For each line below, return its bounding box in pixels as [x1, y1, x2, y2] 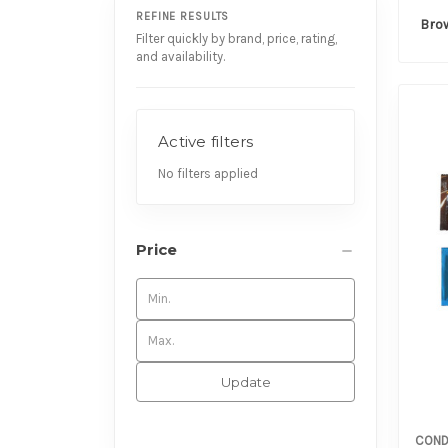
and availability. [136, 48, 225, 64]
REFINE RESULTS [136, 9, 230, 23]
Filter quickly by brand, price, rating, [136, 30, 337, 46]
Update [220, 373, 271, 390]
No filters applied [158, 165, 258, 181]
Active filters [158, 131, 254, 151]
